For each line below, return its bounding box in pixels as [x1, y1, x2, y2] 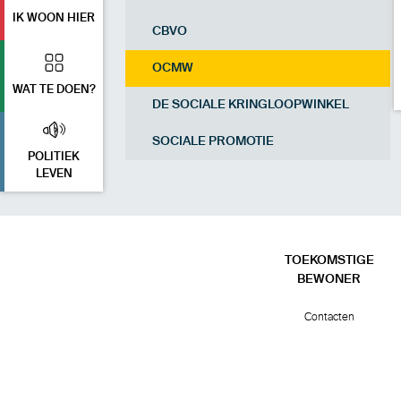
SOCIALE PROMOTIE [152, 135, 274, 148]
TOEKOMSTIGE [284, 254, 374, 267]
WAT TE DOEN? [12, 84, 96, 96]
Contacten [303, 311, 354, 323]
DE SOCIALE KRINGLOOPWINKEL [152, 98, 349, 111]
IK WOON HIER [13, 13, 95, 24]
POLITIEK [28, 151, 80, 163]
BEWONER [297, 273, 361, 286]
